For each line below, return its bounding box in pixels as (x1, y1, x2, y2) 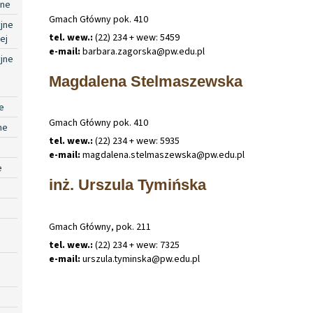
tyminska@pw (114, 252, 172, 266)
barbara (80, 45, 115, 59)
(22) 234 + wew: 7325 (93, 238, 180, 252)
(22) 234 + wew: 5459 (93, 31, 180, 45)
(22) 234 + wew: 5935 (93, 134, 180, 149)
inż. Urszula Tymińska (49, 176, 206, 194)
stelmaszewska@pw (131, 148, 217, 163)
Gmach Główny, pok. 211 (49, 219, 151, 234)
